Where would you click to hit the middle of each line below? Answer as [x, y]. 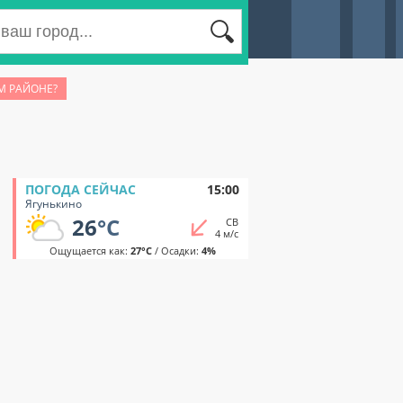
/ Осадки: [176, 251]
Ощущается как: [90, 251]
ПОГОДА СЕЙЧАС [81, 189]
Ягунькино [54, 204]
